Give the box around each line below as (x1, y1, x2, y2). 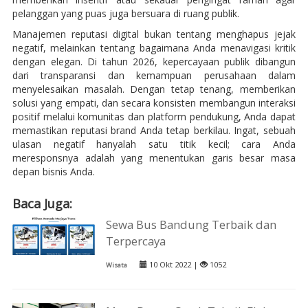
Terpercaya (106, 233, 166, 250)
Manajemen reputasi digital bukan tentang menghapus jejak (12, 27, 296, 41)
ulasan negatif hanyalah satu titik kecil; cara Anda (12, 137, 296, 151)
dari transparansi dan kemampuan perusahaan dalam (12, 69, 296, 82)
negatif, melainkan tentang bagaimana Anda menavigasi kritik (12, 41, 296, 55)
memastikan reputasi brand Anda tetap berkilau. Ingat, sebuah (12, 124, 296, 137)
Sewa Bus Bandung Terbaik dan (106, 217, 277, 233)
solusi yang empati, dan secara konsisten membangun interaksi (12, 96, 296, 110)
